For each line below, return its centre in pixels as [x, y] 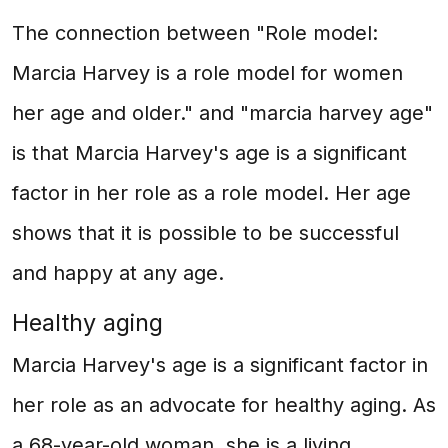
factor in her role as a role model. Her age [211, 193]
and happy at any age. [118, 273]
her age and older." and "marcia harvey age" [222, 113]
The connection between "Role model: [195, 33]
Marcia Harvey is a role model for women [207, 73]
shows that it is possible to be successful [205, 233]
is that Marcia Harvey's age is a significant [209, 153]
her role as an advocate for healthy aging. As [224, 405]
